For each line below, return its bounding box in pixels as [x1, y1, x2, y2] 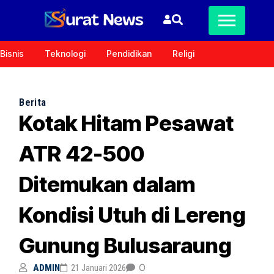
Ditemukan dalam [19, 171, 196, 197]
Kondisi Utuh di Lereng [19, 202, 246, 228]
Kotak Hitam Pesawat [19, 110, 234, 136]
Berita [19, 96, 46, 108]
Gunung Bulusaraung [19, 232, 232, 258]
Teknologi [45, 48, 86, 59]
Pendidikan [106, 48, 152, 59]
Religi [172, 48, 194, 59]
